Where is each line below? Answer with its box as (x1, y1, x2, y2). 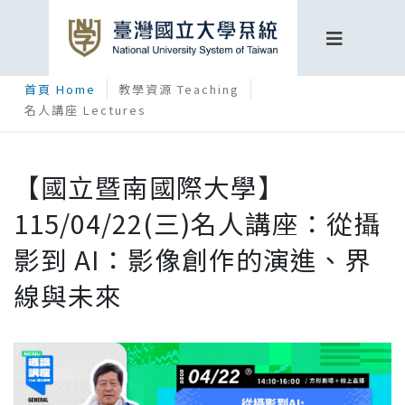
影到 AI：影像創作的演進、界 (14, 240, 372, 278)
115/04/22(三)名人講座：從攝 (14, 204, 381, 241)
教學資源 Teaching (118, 80, 240, 98)
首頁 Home (24, 80, 96, 98)
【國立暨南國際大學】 (14, 168, 285, 205)
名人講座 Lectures (24, 101, 146, 118)
